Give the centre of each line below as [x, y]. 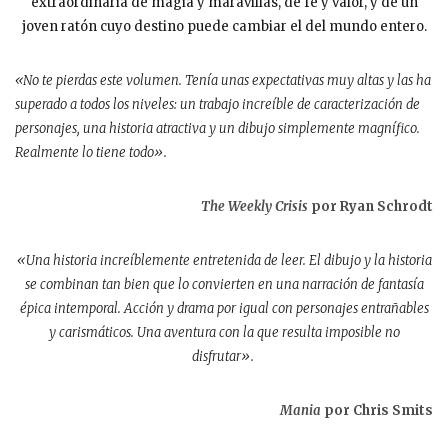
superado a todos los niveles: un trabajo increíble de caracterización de [217, 104]
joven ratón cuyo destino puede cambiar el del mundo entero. [224, 26]
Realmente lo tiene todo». [92, 152]
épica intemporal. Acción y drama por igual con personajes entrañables [224, 308]
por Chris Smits [377, 410]
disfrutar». [224, 356]
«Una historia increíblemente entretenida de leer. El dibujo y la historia [224, 260]
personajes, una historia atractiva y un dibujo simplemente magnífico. [217, 128]
